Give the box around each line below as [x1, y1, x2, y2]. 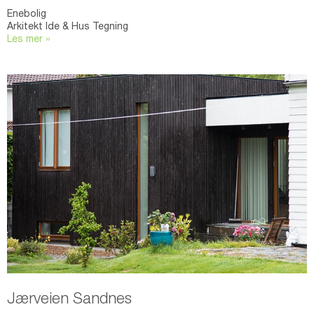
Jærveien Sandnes [7, 292, 132, 308]
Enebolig [7, 10, 46, 20]
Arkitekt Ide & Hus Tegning [7, 22, 128, 33]
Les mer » [7, 35, 50, 46]
